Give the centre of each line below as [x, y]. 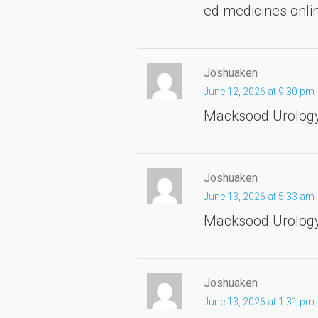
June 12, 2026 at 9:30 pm [259, 91]
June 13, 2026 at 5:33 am [259, 196]
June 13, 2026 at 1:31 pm [259, 301]
